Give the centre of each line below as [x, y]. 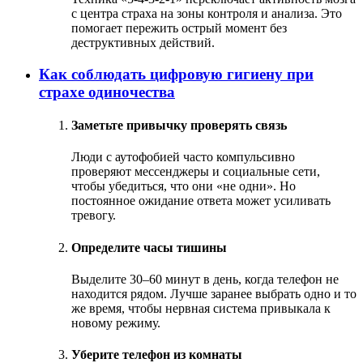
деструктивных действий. [143, 43]
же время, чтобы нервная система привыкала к [201, 308]
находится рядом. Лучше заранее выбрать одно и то [214, 293]
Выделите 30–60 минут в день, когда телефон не [205, 279]
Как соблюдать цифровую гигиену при [176, 74]
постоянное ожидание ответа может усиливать [201, 201]
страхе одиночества [107, 92]
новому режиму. [116, 322]
